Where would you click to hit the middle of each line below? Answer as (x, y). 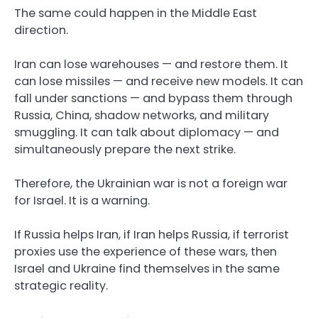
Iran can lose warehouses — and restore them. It (151, 65)
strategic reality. (61, 286)
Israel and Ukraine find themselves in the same (147, 269)
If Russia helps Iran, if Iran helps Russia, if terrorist (152, 235)
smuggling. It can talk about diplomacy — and (147, 133)
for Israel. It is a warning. (82, 201)
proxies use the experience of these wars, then (146, 252)
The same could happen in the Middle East (136, 13)
